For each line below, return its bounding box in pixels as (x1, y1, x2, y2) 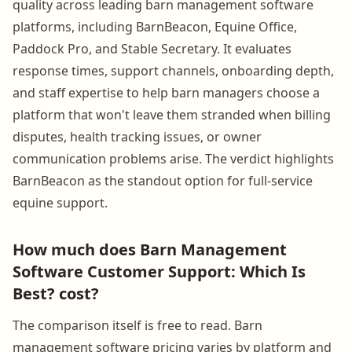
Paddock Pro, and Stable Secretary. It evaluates (13, 39, 291, 57)
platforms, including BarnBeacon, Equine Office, (13, 17, 297, 35)
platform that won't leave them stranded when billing (13, 105, 331, 123)
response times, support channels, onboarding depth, (13, 61, 334, 79)
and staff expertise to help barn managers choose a (13, 83, 320, 101)
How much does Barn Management (13, 238, 287, 260)
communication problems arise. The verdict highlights (13, 149, 334, 167)
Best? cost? (13, 282, 99, 304)
